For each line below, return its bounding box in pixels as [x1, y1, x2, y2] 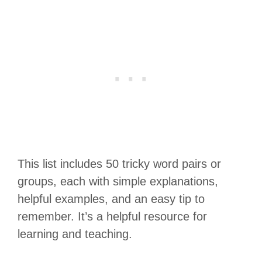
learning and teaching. [18, 227, 132, 240]
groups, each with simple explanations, [18, 174, 218, 188]
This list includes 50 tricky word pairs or [18, 157, 221, 170]
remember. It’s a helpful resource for [18, 209, 207, 223]
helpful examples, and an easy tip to [18, 192, 205, 205]
